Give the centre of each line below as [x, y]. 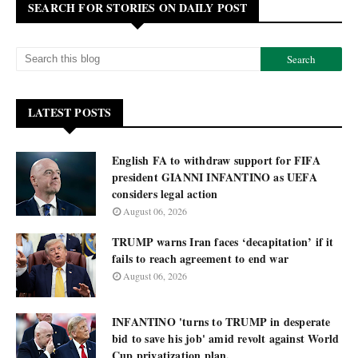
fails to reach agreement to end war [200, 259]
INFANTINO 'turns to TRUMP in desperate [221, 322]
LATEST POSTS [70, 112]
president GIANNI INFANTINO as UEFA [215, 177]
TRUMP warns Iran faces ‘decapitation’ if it [223, 242]
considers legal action [165, 194]
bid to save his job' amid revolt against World [226, 338]
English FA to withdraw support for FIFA [216, 160]
